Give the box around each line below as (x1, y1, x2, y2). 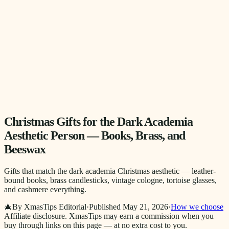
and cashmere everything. (4, 185, 86, 194)
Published (89, 202, 121, 211)
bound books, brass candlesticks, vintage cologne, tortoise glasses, (4, 175, 217, 185)
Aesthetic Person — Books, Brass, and (4, 128, 186, 142)
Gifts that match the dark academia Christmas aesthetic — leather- (4, 166, 216, 175)
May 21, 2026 (123, 202, 168, 211)
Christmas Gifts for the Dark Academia (4, 114, 193, 128)
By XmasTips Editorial (12, 202, 86, 211)
